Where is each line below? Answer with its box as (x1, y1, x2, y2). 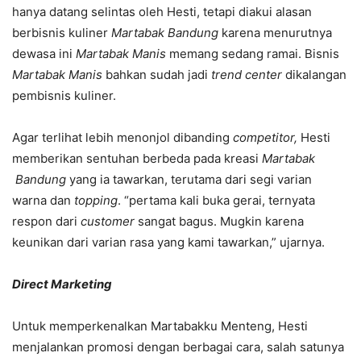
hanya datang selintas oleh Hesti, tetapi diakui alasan (12, 4, 312, 19)
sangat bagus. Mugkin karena (138, 214, 304, 229)
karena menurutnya (222, 25, 332, 40)
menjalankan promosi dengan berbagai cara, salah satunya (12, 339, 344, 355)
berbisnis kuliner (12, 25, 111, 40)
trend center (211, 67, 285, 82)
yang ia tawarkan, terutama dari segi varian (69, 172, 312, 187)
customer (81, 214, 138, 229)
